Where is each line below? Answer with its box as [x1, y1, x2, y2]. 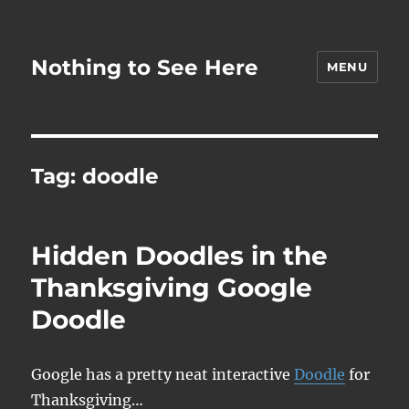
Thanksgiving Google [31, 272, 313, 303]
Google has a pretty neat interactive [31, 365, 295, 383]
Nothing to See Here [31, 54, 259, 80]
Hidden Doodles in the [31, 240, 329, 271]
